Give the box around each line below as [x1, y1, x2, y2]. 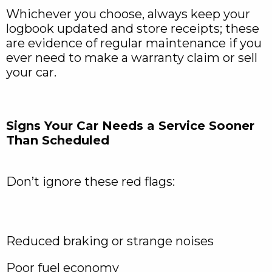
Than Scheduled [6, 133, 109, 148]
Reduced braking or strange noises [6, 234, 214, 249]
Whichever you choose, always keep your [6, 7, 250, 22]
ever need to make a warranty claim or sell [6, 50, 257, 66]
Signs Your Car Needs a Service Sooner [6, 118, 254, 134]
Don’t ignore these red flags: [6, 174, 175, 189]
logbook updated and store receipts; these [6, 21, 259, 36]
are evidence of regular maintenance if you [6, 36, 262, 51]
